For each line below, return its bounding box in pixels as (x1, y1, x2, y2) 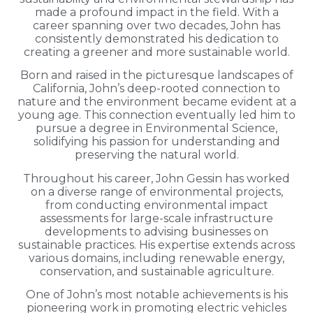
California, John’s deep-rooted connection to (33, 82, 280, 96)
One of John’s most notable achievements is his (25, 287, 288, 301)
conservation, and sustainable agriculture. (39, 264, 274, 278)
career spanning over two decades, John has (33, 18, 280, 32)
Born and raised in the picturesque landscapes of (20, 68, 293, 82)
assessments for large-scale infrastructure (40, 211, 273, 225)
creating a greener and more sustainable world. (23, 45, 290, 59)
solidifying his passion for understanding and (33, 135, 280, 149)
